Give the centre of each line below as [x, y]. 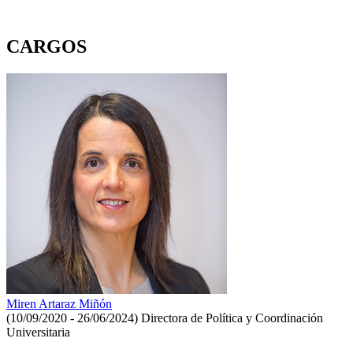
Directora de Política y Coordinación [232, 318]
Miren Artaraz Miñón [59, 303]
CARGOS [46, 47]
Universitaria [38, 332]
